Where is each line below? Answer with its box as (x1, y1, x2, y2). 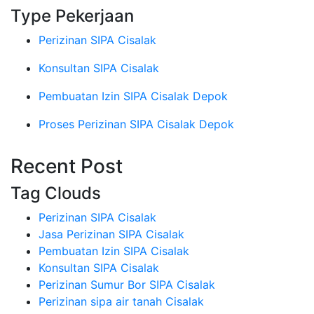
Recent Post (11, 154, 123, 179)
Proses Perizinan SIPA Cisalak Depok (39, 117, 234, 132)
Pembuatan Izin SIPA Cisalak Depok (39, 89, 228, 104)
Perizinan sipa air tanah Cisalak (39, 294, 204, 309)
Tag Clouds (11, 183, 101, 204)
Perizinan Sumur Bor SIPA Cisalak (39, 278, 215, 292)
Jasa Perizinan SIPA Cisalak (39, 227, 184, 242)
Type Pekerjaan (11, 6, 134, 27)
